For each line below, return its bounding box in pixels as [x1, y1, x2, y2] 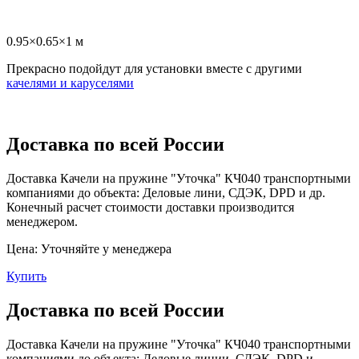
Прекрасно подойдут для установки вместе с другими [6, 61, 302, 75]
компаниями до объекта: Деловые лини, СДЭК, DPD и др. [6, 185, 325, 200]
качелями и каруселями [6, 75, 134, 90]
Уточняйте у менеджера [38, 241, 171, 256]
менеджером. [6, 214, 78, 228]
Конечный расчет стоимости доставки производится [6, 200, 294, 214]
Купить [6, 268, 46, 283]
